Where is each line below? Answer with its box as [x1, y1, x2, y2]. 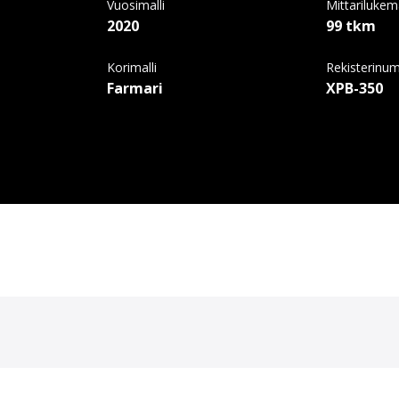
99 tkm [326, 15, 377, 36]
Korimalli [107, 58, 157, 76]
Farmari [107, 77, 163, 98]
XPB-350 [326, 77, 384, 98]
